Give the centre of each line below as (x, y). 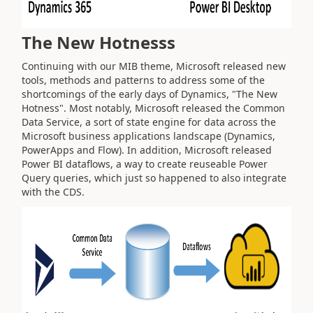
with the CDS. (53, 192)
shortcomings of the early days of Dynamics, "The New (150, 94)
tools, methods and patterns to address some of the (143, 80)
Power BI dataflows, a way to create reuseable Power (145, 164)
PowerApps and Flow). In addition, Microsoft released (147, 150)
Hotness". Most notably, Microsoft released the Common (153, 108)
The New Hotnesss (99, 42)
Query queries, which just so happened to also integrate (154, 178)
